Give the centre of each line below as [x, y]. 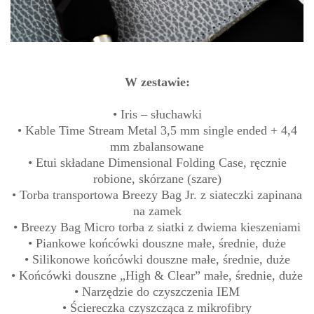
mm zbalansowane [157, 146]
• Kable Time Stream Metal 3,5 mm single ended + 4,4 [157, 130]
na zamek [157, 211]
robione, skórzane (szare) [157, 178]
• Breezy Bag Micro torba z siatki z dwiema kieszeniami [157, 227]
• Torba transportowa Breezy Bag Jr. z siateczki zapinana [157, 194]
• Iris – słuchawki [157, 114]
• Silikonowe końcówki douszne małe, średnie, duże [157, 259]
